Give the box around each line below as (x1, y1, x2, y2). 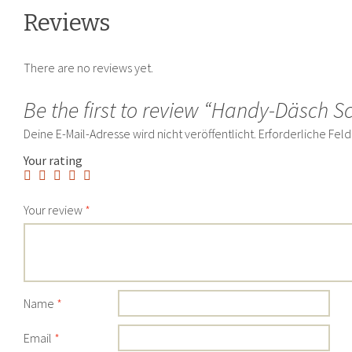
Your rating (24, 152, 82, 168)
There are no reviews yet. (24, 59, 153, 75)
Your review (24, 201, 85, 218)
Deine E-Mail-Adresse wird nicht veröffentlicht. (24, 125, 256, 141)
